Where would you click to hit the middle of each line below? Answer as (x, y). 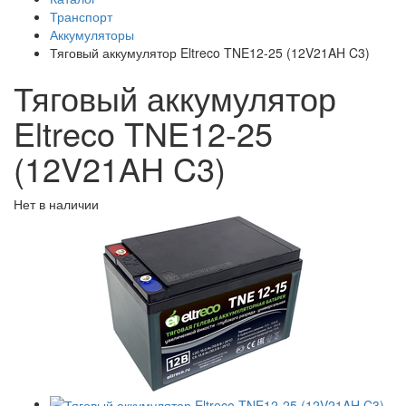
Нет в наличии (56, 204)
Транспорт (81, 16)
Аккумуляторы (92, 34)
